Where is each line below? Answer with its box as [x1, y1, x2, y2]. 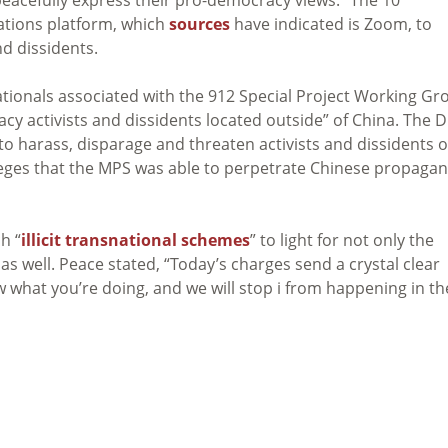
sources [169, 12, 230, 35]
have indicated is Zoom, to [230, 12, 432, 35]
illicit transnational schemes [21, 228, 250, 251]
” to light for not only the [250, 228, 434, 251]
